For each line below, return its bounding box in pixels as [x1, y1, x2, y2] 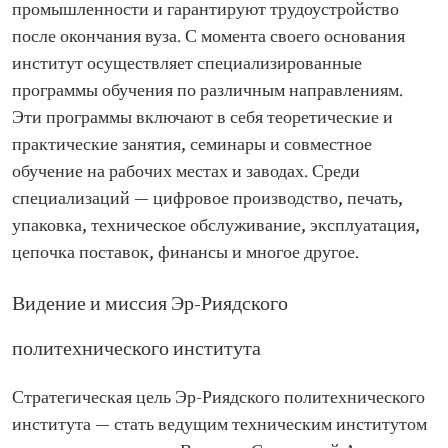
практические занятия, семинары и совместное [12, 135, 372, 156]
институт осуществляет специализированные [12, 54, 362, 75]
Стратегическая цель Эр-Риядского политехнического [12, 388, 425, 409]
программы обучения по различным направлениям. [12, 81, 403, 102]
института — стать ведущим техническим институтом [12, 415, 427, 436]
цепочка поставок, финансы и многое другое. [12, 243, 359, 264]
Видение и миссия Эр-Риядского [12, 293, 288, 317]
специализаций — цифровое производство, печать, [12, 189, 403, 210]
